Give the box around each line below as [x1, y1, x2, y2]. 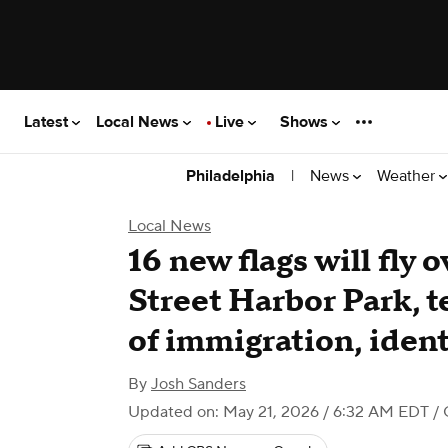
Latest [24, 111, 72, 132]
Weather [377, 165, 439, 186]
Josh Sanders [151, 374, 246, 394]
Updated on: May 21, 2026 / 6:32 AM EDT [128, 402, 429, 422]
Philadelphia [186, 166, 275, 186]
